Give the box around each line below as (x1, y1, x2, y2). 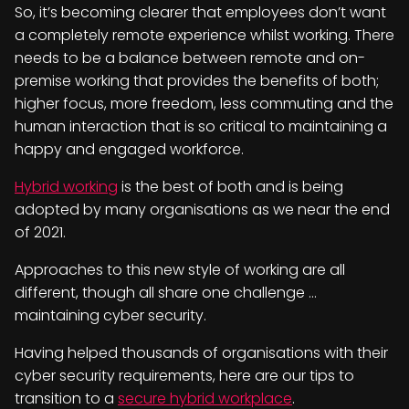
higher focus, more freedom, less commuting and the (15, 93, 393, 114)
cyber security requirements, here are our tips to (15, 365, 354, 386)
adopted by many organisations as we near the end (15, 199, 390, 220)
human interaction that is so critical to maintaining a (15, 116, 387, 137)
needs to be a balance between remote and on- (15, 47, 365, 68)
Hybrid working (15, 176, 118, 197)
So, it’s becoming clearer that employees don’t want (15, 2, 386, 23)
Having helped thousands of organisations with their (15, 342, 388, 363)
